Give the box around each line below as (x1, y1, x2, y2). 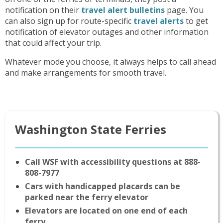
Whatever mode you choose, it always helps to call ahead (5, 56, 216, 67)
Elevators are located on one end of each (25, 205, 188, 216)
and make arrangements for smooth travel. (5, 67, 168, 78)
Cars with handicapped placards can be (25, 180, 180, 192)
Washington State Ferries (15, 120, 166, 137)
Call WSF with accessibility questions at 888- (25, 156, 201, 167)
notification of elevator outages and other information (5, 26, 209, 37)
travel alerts (133, 15, 184, 26)
